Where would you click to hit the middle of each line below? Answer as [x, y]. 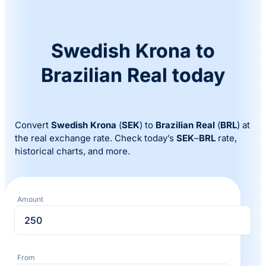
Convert [33, 125]
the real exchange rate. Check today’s [96, 138]
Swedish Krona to [133, 50]
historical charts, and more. [73, 151]
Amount [30, 199]
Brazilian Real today [133, 75]
